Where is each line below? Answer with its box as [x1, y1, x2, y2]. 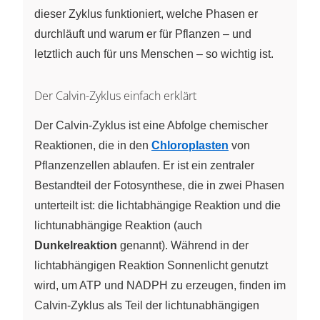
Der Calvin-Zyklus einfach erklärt [34, 87, 196, 104]
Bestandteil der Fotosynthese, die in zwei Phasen [34, 179, 284, 191]
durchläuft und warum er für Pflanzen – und [34, 27, 251, 40]
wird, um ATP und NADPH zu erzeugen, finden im [34, 279, 286, 291]
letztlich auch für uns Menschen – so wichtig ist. [34, 47, 274, 60]
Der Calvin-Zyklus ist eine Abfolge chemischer [34, 119, 268, 131]
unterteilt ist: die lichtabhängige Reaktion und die [34, 199, 281, 211]
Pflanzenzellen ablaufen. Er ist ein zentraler [34, 159, 254, 171]
